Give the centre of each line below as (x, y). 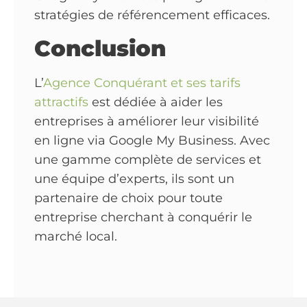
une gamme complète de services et (148, 160)
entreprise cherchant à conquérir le (143, 218)
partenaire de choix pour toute (128, 198)
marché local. (76, 237)
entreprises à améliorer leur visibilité (147, 122)
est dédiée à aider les (156, 102)
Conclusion (100, 49)
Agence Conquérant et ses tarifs (142, 83)
